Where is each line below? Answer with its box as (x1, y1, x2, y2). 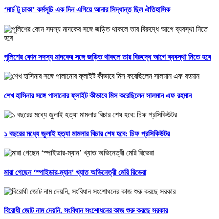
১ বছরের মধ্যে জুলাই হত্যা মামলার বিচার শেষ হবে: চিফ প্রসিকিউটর (4, 130, 170, 138)
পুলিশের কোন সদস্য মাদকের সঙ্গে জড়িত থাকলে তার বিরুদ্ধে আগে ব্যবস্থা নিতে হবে (4, 53, 211, 62)
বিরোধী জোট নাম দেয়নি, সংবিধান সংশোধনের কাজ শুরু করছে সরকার (4, 206, 168, 215)
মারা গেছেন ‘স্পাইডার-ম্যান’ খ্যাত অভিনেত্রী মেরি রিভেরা (4, 168, 146, 176)
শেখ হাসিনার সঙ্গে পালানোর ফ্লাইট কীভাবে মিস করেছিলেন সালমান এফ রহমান (4, 91, 192, 100)
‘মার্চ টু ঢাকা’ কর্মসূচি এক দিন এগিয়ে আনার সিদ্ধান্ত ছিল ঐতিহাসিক (4, 5, 170, 14)
